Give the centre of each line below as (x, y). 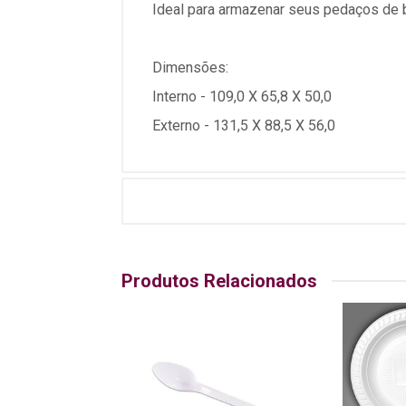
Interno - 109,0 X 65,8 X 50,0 (242, 97)
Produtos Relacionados (219, 281)
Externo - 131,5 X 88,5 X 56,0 (244, 126)
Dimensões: (190, 68)
